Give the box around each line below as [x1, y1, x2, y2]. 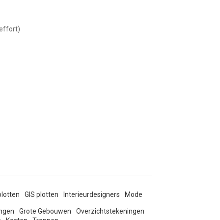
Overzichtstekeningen [76, 207, 144, 215]
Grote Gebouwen [19, 207, 71, 215]
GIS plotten [25, 191, 58, 198]
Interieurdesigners [63, 191, 120, 198]
